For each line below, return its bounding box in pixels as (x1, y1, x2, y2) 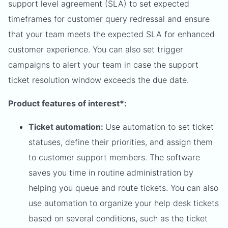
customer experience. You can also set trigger (8, 44, 183, 55)
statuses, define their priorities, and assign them (28, 137, 213, 148)
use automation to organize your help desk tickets (28, 198, 219, 209)
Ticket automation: (28, 122, 105, 132)
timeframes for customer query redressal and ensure (8, 14, 210, 24)
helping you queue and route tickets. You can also (28, 183, 218, 193)
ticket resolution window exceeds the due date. (8, 75, 189, 85)
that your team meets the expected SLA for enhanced (8, 29, 215, 40)
